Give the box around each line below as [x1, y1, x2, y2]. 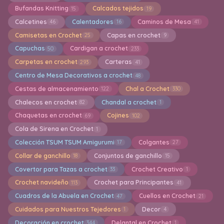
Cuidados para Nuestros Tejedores [14, 205, 121, 213]
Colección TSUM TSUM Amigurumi [14, 138, 114, 146]
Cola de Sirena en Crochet [14, 125, 93, 133]
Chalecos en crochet [14, 98, 77, 106]
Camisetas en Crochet [14, 31, 82, 39]
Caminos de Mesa [137, 17, 191, 25]
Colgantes [138, 138, 169, 146]
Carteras [104, 58, 132, 66]
